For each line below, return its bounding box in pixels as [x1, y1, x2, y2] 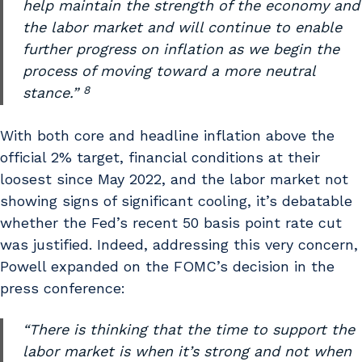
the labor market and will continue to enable [23, 19, 342, 36]
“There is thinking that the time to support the [23, 321, 355, 339]
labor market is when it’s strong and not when [23, 343, 351, 360]
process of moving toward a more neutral [23, 62, 315, 80]
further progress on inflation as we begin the [23, 40, 339, 58]
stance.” [23, 84, 83, 102]
